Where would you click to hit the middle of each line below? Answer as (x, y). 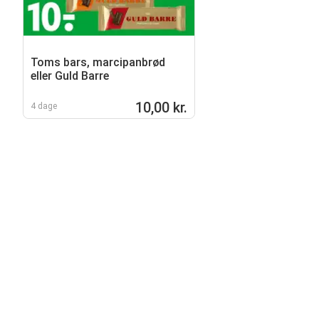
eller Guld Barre (70, 75)
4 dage (44, 106)
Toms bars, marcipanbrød (98, 62)
